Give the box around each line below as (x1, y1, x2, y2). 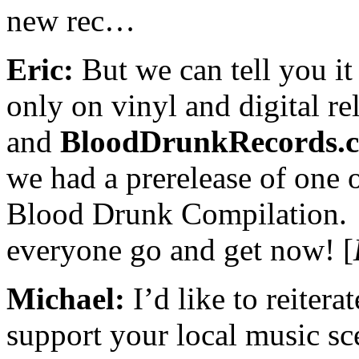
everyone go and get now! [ (6, 232, 353, 267)
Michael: (6, 280, 125, 316)
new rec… (6, 2, 135, 38)
